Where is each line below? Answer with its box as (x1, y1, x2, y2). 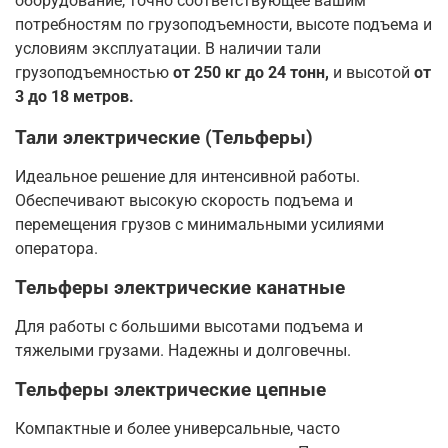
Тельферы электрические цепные (15, 378, 326, 401)
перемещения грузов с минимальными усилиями (15, 214, 384, 234)
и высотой (333, 62, 414, 82)
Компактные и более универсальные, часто (15, 418, 340, 438)
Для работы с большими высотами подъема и (15, 316, 363, 336)
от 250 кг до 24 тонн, (173, 62, 333, 82)
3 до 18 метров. (15, 86, 134, 106)
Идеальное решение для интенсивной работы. (15, 166, 360, 186)
